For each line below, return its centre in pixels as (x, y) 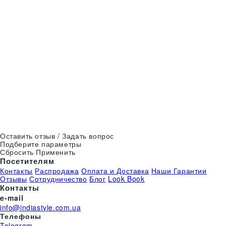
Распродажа (57, 171)
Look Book (126, 179)
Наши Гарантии (179, 171)
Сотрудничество (58, 179)
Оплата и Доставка (115, 171)
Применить (56, 152)
